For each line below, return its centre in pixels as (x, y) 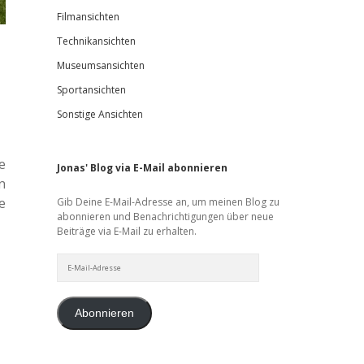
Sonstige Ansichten (100, 114)
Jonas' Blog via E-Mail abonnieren (142, 168)
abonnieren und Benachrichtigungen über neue (165, 217)
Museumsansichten (100, 65)
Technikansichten (96, 41)
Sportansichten (91, 90)
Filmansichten (88, 17)
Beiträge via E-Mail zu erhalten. (126, 231)
